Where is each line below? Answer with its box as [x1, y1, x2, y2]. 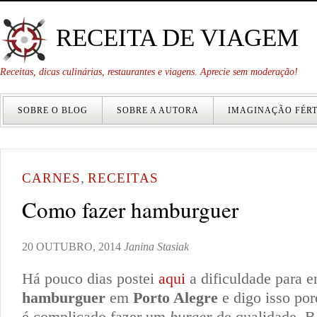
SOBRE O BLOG [18, 105, 88, 115]
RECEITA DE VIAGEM [50, 23, 299, 52]
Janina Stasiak [124, 240, 189, 253]
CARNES [22, 171, 81, 185]
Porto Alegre [133, 288, 218, 306]
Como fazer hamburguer [22, 194, 238, 224]
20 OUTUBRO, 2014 [22, 240, 121, 253]
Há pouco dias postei [22, 269, 158, 287]
